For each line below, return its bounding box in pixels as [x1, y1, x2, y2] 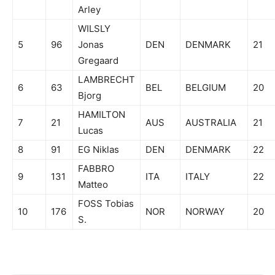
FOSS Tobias [78, 197, 134, 209]
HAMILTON [78, 108, 125, 120]
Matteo [78, 178, 108, 190]
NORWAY [185, 205, 225, 217]
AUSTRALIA [185, 116, 236, 128]
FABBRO [78, 162, 114, 174]
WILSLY [78, 22, 110, 34]
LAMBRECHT [78, 73, 135, 85]
